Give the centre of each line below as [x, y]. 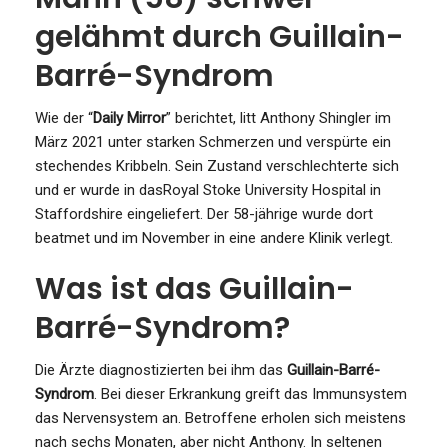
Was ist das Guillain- [194, 288]
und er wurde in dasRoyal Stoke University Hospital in [208, 189]
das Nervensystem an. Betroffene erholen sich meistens [220, 417]
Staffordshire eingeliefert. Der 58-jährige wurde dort [204, 213]
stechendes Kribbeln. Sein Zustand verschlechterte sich [217, 165]
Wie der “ [64, 117]
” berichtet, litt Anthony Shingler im [278, 117]
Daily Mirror [129, 117]
